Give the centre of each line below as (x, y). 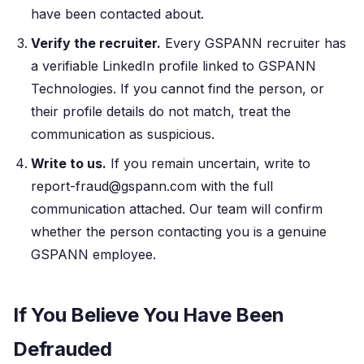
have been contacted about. (117, 14)
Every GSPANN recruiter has (253, 43)
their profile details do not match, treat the (161, 111)
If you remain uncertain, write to (208, 163)
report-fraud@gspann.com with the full (152, 186)
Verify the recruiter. (96, 43)
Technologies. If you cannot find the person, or (178, 89)
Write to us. (69, 163)
